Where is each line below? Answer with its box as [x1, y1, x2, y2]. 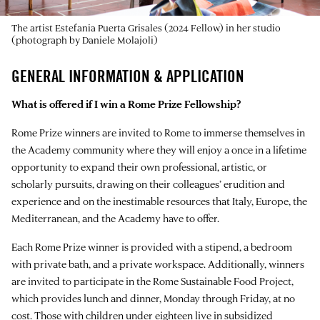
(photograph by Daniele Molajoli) [11, 33, 158, 46]
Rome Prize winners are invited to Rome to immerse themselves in [11, 125, 305, 139]
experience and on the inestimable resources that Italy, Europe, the [11, 194, 307, 208]
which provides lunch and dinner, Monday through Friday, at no [11, 291, 295, 305]
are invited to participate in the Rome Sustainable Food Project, [11, 274, 294, 288]
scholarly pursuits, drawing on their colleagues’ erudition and [11, 176, 285, 191]
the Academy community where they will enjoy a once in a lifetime [11, 142, 306, 156]
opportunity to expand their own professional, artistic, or [11, 159, 267, 174]
